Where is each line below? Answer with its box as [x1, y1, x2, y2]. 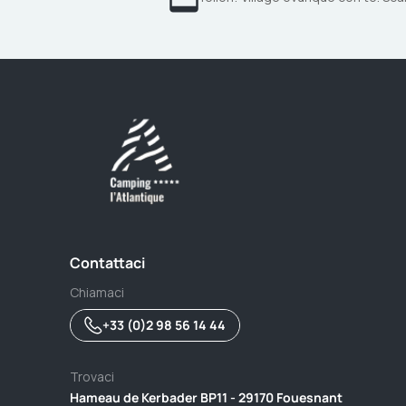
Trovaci [70, 368, 114, 385]
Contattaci [70, 253, 145, 273]
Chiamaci [70, 284, 124, 301]
